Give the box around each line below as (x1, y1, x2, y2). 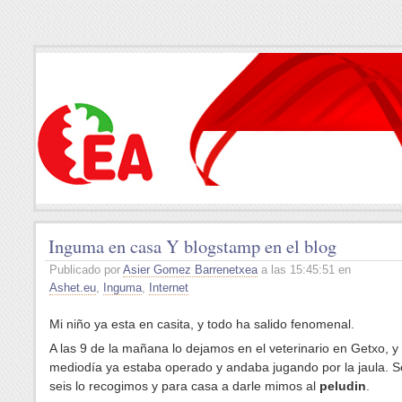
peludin (319, 379, 366, 394)
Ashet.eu (49, 281, 96, 294)
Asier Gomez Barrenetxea (123, 263, 258, 276)
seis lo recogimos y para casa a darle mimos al (49, 379, 319, 394)
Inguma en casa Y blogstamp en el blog (48, 233, 336, 258)
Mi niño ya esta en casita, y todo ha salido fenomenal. (49, 317, 354, 331)
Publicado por (49, 263, 123, 276)
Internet (149, 281, 188, 294)
